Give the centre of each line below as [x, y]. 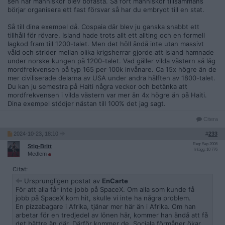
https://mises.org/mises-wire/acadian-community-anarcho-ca [112, 42]
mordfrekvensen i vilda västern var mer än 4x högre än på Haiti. [107, 95]
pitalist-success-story [50, 50]
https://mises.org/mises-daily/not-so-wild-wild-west [98, 8]
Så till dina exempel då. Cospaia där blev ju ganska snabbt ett [103, 27]
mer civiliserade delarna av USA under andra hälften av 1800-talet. [111, 78]
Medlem [38, 154]
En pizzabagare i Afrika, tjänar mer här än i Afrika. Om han [106, 206]
